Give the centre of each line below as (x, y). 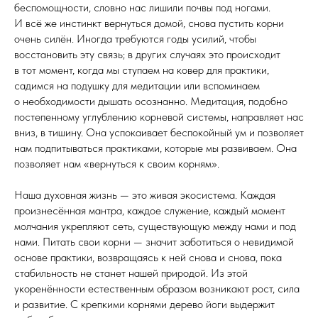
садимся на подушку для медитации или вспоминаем (137, 85)
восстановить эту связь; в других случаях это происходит (147, 54)
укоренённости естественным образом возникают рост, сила (157, 288)
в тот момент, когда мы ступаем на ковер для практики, (142, 70)
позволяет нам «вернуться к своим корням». (117, 163)
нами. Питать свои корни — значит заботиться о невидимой (154, 241)
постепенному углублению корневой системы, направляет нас (159, 116)
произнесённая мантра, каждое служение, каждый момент (150, 210)
